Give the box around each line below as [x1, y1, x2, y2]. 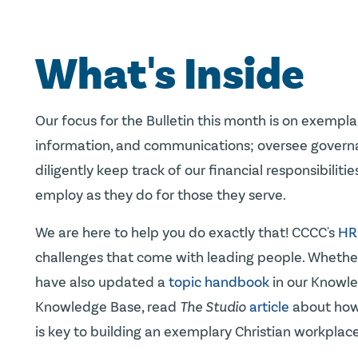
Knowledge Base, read [35, 297, 180, 316]
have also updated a [35, 272, 169, 291]
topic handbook [169, 272, 269, 291]
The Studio [180, 297, 246, 316]
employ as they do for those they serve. [35, 185, 286, 204]
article [249, 297, 289, 316]
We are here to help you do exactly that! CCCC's [35, 223, 338, 241]
